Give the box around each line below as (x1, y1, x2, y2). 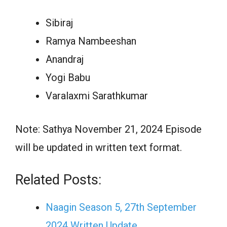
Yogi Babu (46, 71, 90, 84)
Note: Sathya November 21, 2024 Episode (15, 123, 202, 135)
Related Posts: (15, 171, 101, 188)
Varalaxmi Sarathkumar (46, 89, 148, 102)
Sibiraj (46, 16, 73, 29)
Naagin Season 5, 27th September (46, 201, 197, 213)
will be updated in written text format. (15, 141, 182, 154)
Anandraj (46, 53, 84, 65)
